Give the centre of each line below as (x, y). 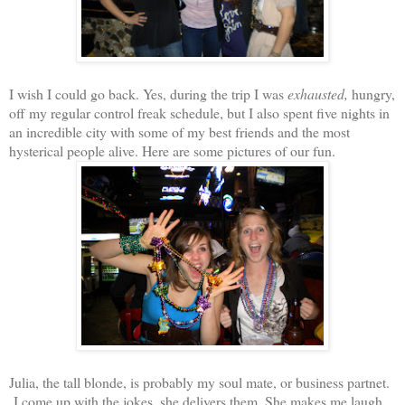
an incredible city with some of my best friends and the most (179, 131)
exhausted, (318, 93)
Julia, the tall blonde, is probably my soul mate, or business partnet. (199, 381)
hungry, (372, 93)
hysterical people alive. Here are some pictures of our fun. (172, 150)
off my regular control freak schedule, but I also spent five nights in (199, 112)
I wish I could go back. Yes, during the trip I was (148, 93)
